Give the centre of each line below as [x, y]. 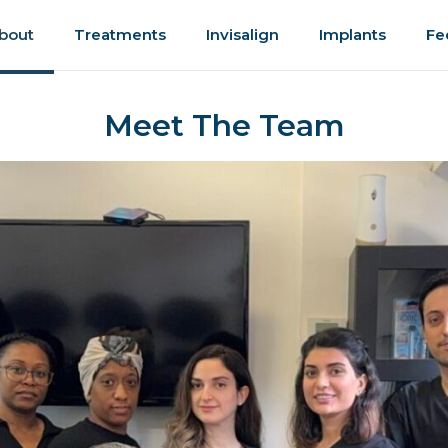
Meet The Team [224, 125]
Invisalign [242, 34]
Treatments [119, 34]
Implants [352, 34]
